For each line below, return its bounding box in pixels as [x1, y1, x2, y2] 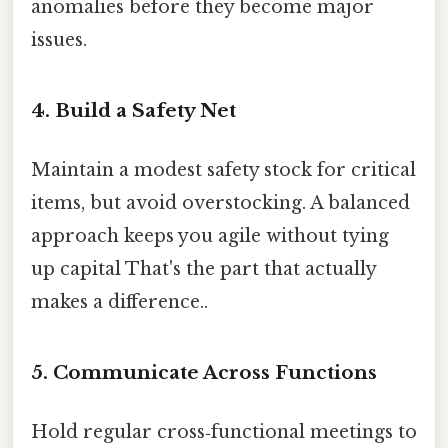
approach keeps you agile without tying [31, 224, 389, 247]
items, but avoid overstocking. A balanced [31, 191, 410, 214]
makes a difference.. [31, 290, 208, 313]
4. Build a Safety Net [31, 98, 236, 122]
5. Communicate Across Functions [31, 360, 377, 384]
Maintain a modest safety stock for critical [31, 158, 416, 181]
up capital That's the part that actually [31, 257, 376, 280]
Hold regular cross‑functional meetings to [31, 420, 417, 443]
